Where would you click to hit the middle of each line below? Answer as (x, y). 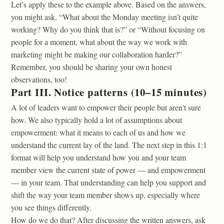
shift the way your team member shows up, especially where (105, 194)
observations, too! (39, 79)
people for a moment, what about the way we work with (99, 41)
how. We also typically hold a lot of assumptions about (96, 119)
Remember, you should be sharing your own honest (91, 66)
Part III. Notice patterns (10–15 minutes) (109, 92)
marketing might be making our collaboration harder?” (96, 54)
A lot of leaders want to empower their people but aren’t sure (106, 107)
